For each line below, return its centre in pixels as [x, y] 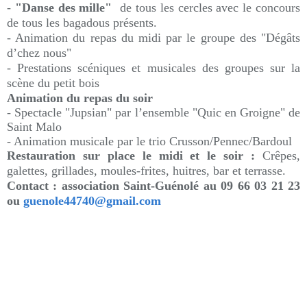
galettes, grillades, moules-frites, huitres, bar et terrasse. [146, 171]
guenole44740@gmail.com [90, 201]
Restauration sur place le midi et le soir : [131, 156]
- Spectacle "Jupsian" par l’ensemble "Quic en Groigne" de [153, 112]
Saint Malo [34, 127]
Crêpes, [278, 156]
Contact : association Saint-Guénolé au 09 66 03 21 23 [153, 186]
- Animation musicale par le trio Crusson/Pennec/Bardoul [149, 141]
